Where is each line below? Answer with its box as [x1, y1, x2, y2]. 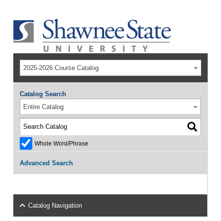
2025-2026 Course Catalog [23, 64, 99, 72]
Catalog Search [19, 90, 66, 98]
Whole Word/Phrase [34, 140, 88, 147]
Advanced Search [19, 159, 73, 167]
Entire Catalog [23, 103, 64, 110]
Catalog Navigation [28, 202, 82, 209]
